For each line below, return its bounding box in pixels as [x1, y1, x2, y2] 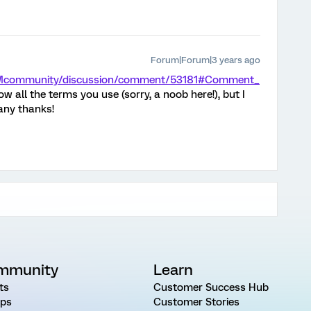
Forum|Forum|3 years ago [151, 55, 260, 65]
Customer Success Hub [153, 281, 269, 294]
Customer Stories [153, 296, 239, 308]
